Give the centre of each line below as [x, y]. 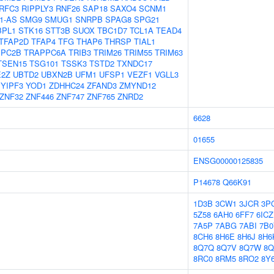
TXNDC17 [135, 63]
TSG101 [44, 63]
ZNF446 [40, 96]
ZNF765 [101, 96]
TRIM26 [108, 52]
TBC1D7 [112, 30]
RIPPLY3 [37, 8]
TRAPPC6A [45, 52]
